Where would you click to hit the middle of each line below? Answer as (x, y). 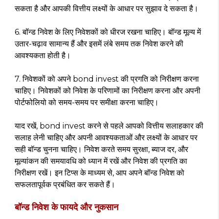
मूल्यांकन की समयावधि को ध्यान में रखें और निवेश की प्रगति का (101, 161)
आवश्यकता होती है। (43, 55)
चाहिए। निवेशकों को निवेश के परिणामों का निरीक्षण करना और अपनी (108, 91)
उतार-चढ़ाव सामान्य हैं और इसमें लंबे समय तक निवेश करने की (99, 44)
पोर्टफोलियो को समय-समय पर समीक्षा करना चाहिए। (87, 102)
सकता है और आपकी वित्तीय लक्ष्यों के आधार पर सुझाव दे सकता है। (107, 9)
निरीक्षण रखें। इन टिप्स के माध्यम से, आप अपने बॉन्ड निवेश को (99, 173)
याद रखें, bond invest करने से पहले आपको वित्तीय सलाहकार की (109, 126)
